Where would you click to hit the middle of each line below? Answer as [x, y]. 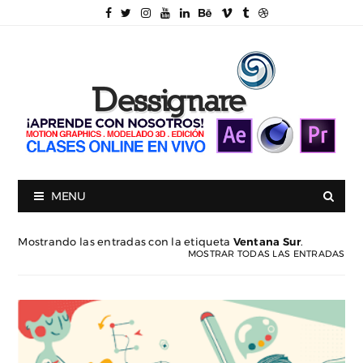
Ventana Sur [267, 241]
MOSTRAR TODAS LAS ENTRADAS [266, 254]
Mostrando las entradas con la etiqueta [126, 241]
